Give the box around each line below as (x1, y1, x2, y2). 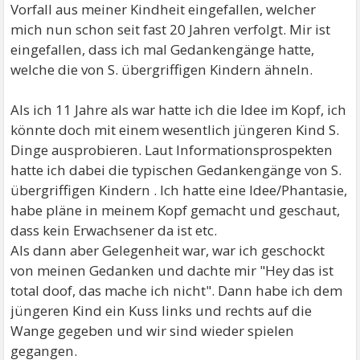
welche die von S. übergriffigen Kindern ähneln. (10, 60, 313, 79)
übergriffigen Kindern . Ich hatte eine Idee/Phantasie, (10, 181, 348, 199)
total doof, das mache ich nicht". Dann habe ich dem (10, 281, 343, 300)
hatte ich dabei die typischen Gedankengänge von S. (10, 161, 342, 179)
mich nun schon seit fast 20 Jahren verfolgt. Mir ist (10, 20, 331, 39)
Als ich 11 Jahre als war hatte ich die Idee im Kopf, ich (10, 100, 347, 119)
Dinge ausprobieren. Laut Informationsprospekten (10, 141, 333, 159)
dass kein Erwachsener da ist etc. (10, 221, 218, 239)
